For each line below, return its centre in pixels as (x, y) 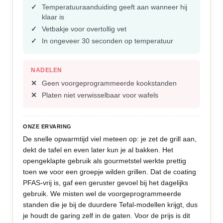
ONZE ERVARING (47, 126)
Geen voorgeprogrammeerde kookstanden (110, 83)
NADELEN (47, 70)
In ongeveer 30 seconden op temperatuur (108, 41)
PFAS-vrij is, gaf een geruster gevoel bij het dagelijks (106, 183)
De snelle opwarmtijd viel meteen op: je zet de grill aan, (110, 139)
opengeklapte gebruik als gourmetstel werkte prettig (105, 161)
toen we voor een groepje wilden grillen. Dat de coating (110, 172)
